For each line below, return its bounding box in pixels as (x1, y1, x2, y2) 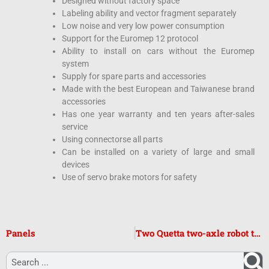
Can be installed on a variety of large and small (62, 147, 255, 157)
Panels (6, 226, 35, 239)
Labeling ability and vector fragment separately (62, 8, 237, 18)
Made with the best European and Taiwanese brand (62, 83, 255, 94)
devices (62, 159, 89, 169)
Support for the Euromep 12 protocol (62, 33, 198, 43)
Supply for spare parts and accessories (62, 71, 206, 81)
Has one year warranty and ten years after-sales (62, 109, 255, 119)
